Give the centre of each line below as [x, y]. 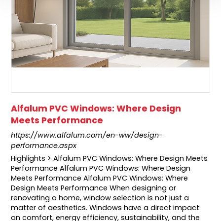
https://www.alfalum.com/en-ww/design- [87, 135]
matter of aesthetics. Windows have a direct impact [105, 208]
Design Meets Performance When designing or [94, 188]
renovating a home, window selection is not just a [100, 198]
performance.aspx [44, 146]
